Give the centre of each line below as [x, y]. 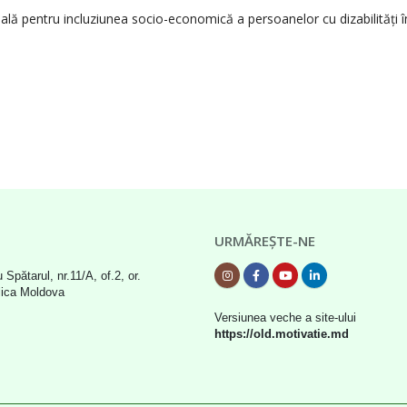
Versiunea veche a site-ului [285, 318]
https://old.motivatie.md [282, 334]
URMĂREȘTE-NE [265, 241]
